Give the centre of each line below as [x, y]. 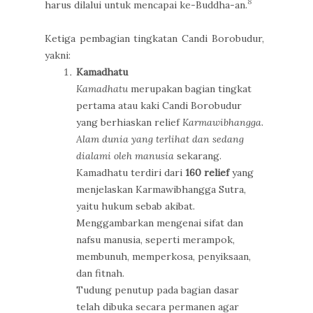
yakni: [58, 55]
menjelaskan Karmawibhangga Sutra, [161, 189]
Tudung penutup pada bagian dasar [158, 290]
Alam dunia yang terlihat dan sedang [160, 139]
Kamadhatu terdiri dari [131, 173]
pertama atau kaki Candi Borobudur [159, 105]
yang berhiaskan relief [129, 122]
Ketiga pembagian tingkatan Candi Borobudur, [154, 38]
